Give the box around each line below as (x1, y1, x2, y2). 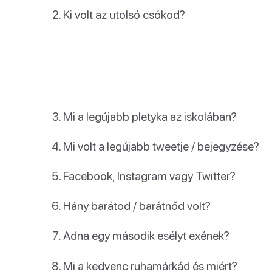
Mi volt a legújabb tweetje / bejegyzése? (63, 138, 259, 153)
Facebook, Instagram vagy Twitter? (63, 168, 236, 183)
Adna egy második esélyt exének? (63, 228, 229, 243)
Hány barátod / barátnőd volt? (63, 199, 211, 213)
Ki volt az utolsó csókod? (63, 7, 185, 21)
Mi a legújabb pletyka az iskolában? (63, 109, 237, 123)
